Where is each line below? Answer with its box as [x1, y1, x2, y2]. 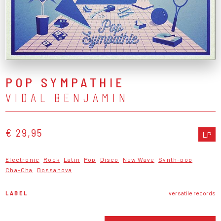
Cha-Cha [5, 166, 33, 173]
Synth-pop [158, 155, 193, 163]
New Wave [122, 155, 155, 163]
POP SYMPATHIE [5, 74, 125, 90]
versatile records [168, 189, 216, 196]
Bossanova [37, 166, 73, 173]
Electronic [5, 155, 40, 163]
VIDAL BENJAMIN [5, 91, 129, 104]
